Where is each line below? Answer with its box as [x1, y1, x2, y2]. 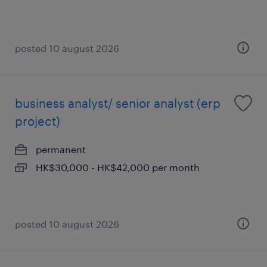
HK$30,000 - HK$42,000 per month [36, 162, 200, 173]
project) [15, 114, 60, 128]
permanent [36, 144, 86, 155]
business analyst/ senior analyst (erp [15, 96, 221, 110]
